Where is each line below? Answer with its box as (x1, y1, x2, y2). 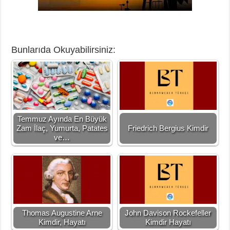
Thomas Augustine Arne (22, 208, 102, 217)
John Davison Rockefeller (125, 208, 212, 217)
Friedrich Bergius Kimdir (127, 124, 208, 132)
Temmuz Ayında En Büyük (17, 114, 107, 123)
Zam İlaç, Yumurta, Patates (16, 124, 108, 132)
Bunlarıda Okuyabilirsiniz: (11, 45, 116, 55)
